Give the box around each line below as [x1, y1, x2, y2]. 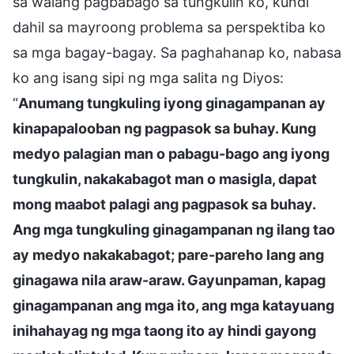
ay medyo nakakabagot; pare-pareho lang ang [13, 246, 324, 263]
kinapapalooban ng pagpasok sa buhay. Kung [13, 119, 316, 137]
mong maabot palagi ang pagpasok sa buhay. [13, 195, 315, 213]
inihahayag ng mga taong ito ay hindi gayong [13, 322, 316, 339]
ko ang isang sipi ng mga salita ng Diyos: [13, 69, 284, 86]
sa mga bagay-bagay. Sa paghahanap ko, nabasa [13, 43, 341, 61]
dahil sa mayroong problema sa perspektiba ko [13, 18, 326, 36]
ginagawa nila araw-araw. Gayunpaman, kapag [13, 271, 326, 288]
